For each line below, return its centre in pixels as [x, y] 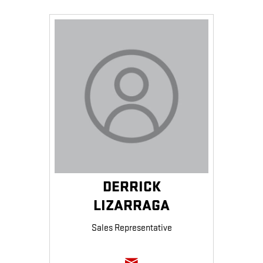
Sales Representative [131, 228]
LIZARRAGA [131, 205]
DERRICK [131, 187]
